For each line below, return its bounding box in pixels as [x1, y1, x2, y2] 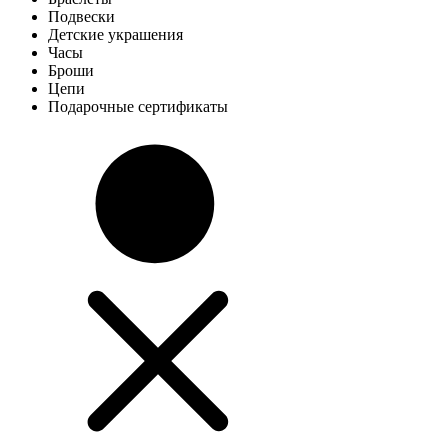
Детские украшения [48, 26, 183, 43]
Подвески [48, 8, 115, 25]
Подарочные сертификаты [48, 98, 228, 115]
